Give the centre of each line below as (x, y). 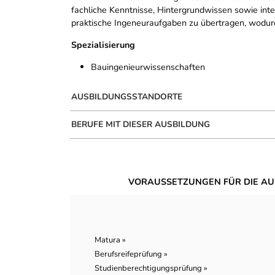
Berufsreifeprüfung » (131, 254)
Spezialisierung (103, 45)
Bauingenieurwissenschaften (148, 67)
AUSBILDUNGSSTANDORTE (127, 96)
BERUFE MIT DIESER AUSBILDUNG (141, 124)
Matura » (110, 240)
